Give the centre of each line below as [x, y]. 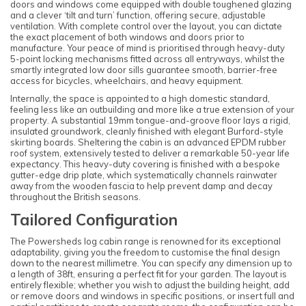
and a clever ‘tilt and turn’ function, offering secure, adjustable [138, 15]
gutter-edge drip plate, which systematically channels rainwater [144, 175]
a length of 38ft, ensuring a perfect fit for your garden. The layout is [149, 274]
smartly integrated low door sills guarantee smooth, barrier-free [144, 69]
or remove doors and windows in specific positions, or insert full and [152, 295]
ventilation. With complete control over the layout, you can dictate [146, 26]
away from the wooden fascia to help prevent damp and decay [141, 186]
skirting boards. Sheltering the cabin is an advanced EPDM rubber [148, 142]
